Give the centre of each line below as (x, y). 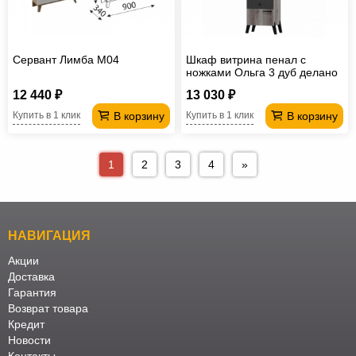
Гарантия (32, 293)
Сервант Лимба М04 (66, 59)
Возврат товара (48, 309)
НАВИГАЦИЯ (49, 236)
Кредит (26, 325)
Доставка (31, 277)
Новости (29, 341)
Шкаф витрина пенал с (246, 59)
